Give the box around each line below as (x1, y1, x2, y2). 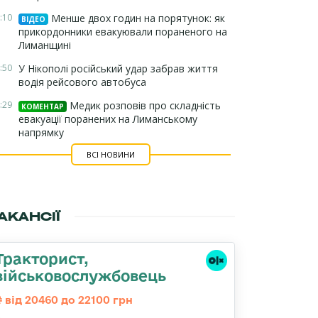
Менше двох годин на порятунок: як (48, 11, 225, 25)
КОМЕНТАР (21, 102, 64, 111)
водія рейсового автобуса (18, 75, 146, 89)
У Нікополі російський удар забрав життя (18, 62, 218, 75)
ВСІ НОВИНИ (86, 149, 135, 160)
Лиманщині (18, 38, 71, 52)
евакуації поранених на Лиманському (18, 112, 197, 126)
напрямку (18, 126, 64, 139)
